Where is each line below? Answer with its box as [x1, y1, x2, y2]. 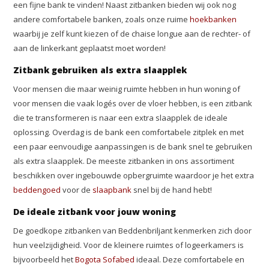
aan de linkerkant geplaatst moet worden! [13, 43, 166, 53]
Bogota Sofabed [75, 254, 135, 265]
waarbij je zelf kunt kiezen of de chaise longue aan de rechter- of [13, 28, 251, 39]
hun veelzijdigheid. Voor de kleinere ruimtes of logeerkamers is [13, 240, 244, 250]
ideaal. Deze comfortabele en [134, 254, 245, 265]
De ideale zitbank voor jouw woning [13, 206, 177, 217]
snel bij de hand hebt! [131, 184, 213, 195]
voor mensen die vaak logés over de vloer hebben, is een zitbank [13, 98, 253, 109]
